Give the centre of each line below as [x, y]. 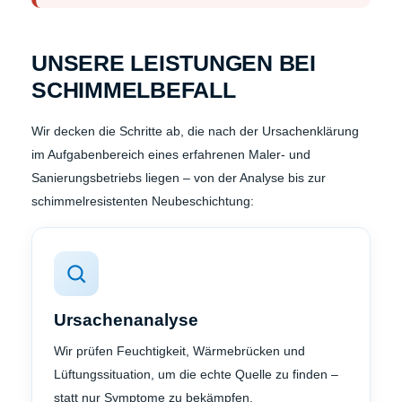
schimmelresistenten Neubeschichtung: [143, 201]
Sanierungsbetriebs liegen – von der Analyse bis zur [179, 177]
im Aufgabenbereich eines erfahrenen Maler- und [171, 154]
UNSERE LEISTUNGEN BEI [174, 62]
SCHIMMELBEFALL [134, 89]
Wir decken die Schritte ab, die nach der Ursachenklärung [195, 131]
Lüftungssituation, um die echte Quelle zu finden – [196, 374]
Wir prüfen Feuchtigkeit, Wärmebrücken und [179, 350]
